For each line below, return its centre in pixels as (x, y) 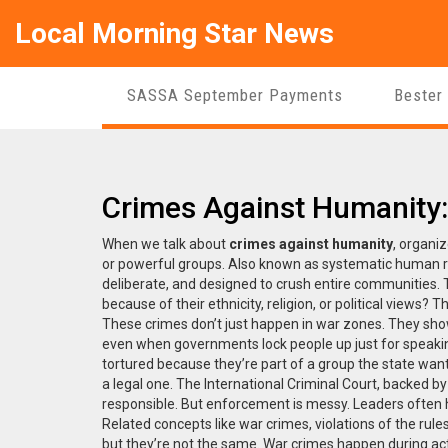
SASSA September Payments (235, 94)
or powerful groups (162, 263)
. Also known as (272, 263)
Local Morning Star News (174, 33)
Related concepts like (170, 423)
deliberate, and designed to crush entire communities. (271, 283)
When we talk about (165, 243)
